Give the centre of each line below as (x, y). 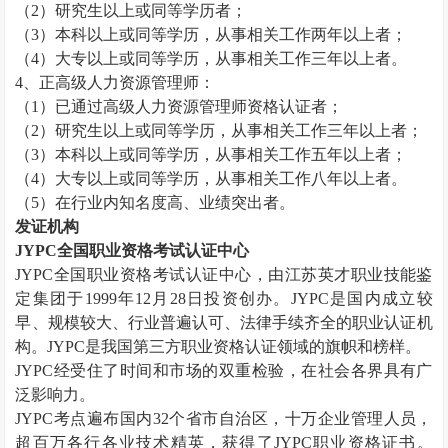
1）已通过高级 (83, 106)
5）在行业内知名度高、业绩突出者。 (163, 202)
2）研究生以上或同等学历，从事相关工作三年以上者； (227, 130)
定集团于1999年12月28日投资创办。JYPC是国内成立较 (224, 298)
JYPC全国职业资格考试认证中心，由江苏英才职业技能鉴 (224, 274)
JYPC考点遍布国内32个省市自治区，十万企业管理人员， (224, 418)
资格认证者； (295, 106)
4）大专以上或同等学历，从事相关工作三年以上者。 (219, 58)
